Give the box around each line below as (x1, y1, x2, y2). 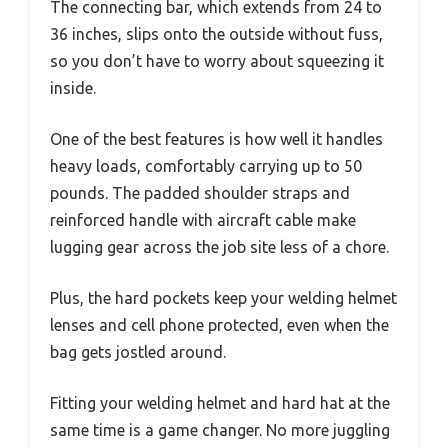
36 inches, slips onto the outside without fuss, (50, 25, 383, 44)
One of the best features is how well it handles (50, 130, 383, 149)
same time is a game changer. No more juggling (50, 421, 390, 440)
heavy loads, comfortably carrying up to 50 (50, 157, 362, 176)
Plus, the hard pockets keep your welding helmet (50, 289, 397, 308)
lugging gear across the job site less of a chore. (50, 238, 389, 257)
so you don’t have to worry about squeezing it (50, 52, 384, 71)
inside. (50, 79, 96, 98)
